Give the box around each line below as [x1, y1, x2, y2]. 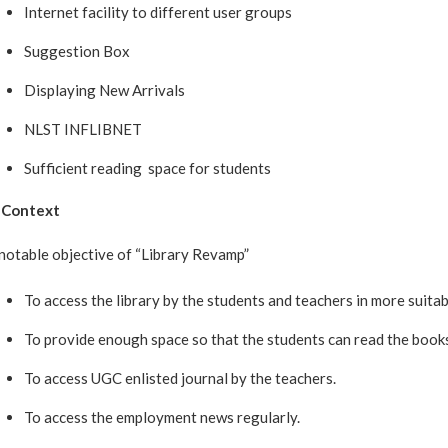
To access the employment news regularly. [24, 408, 303, 426]
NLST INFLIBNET [24, 120, 142, 138]
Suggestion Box [24, 42, 130, 60]
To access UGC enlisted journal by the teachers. [24, 369, 336, 387]
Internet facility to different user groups [24, 3, 292, 21]
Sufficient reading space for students [24, 159, 271, 177]
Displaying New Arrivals [24, 81, 185, 99]
